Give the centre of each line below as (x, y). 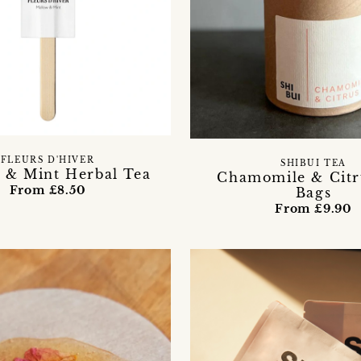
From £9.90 (313, 208)
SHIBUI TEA (313, 163)
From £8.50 (48, 190)
